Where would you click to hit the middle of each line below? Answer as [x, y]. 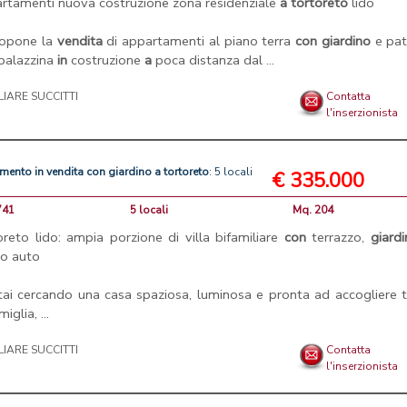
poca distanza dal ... [213, 60]
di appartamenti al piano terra [199, 41]
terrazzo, [338, 238]
